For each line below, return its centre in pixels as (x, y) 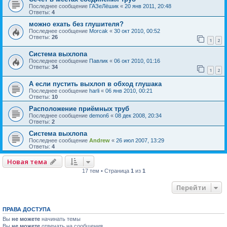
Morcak (99, 31)
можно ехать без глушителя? (76, 24)
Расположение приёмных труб (79, 108)
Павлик (99, 61)
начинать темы (60, 219)
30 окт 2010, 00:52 (137, 31)
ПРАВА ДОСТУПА (27, 209)
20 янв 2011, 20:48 (148, 6)
